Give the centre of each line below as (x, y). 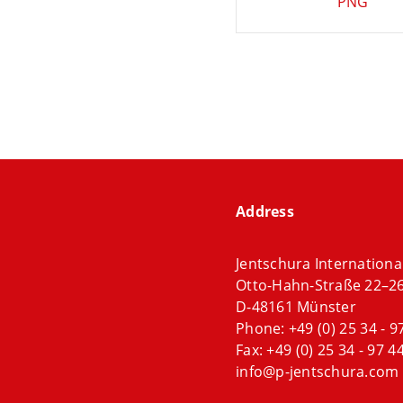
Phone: (262, 328)
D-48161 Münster (296, 307)
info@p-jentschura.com (318, 372)
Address (265, 211)
